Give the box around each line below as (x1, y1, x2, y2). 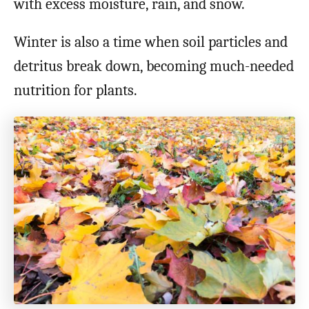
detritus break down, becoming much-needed (14, 57, 294, 75)
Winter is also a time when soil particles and (14, 32, 288, 51)
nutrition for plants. (14, 81, 137, 99)
